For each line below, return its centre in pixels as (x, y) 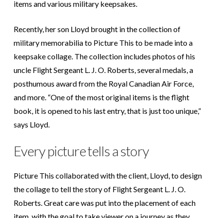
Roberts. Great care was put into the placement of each (105, 202)
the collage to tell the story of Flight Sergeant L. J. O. (100, 189)
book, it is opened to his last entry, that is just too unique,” (107, 110)
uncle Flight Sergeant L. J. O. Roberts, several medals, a (103, 70)
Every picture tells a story (81, 151)
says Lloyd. (32, 124)
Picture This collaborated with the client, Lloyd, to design (108, 175)
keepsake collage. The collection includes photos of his (104, 56)
